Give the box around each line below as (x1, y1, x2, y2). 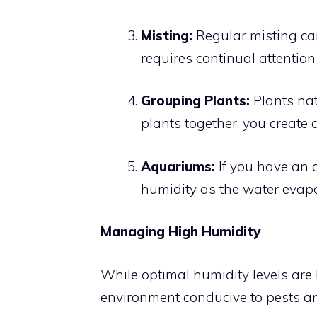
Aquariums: (141, 157, 215, 175)
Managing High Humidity (100, 223, 260, 240)
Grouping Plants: (141, 92, 250, 109)
